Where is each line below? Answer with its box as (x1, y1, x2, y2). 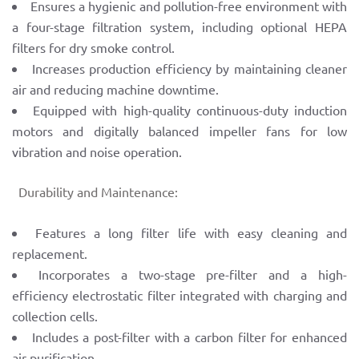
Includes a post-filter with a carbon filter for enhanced (31, 329, 348, 345)
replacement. (12, 245, 87, 262)
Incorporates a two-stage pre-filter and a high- (38, 266, 348, 283)
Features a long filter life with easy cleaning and (35, 224, 348, 241)
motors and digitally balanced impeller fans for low (12, 123, 347, 139)
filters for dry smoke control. (12, 39, 175, 56)
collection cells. (12, 308, 98, 325)
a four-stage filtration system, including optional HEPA (12, 18, 347, 35)
